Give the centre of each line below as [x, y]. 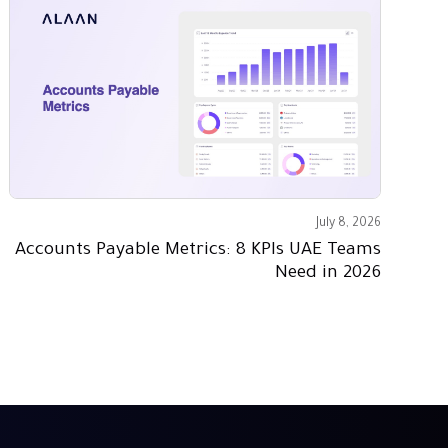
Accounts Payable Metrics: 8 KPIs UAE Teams [197, 251]
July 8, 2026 [348, 223]
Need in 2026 [327, 274]
